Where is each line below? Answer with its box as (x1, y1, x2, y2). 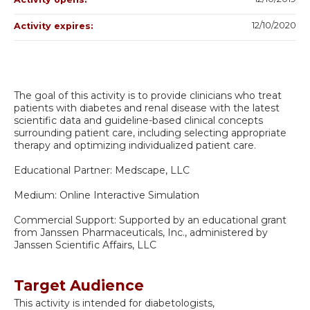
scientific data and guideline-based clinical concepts (14, 113, 263, 127)
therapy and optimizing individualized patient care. (14, 138, 256, 152)
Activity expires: (14, 20, 95, 31)
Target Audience (14, 276, 144, 294)
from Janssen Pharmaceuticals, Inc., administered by (14, 226, 268, 239)
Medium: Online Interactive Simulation (14, 188, 199, 201)
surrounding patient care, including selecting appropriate (14, 126, 286, 139)
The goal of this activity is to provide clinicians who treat (14, 89, 282, 102)
